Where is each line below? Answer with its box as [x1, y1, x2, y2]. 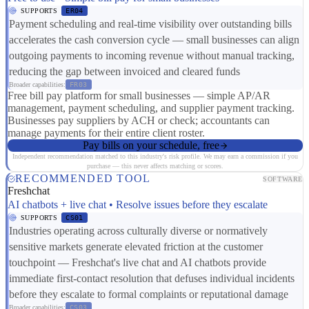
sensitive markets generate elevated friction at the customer [9, 241, 263, 253]
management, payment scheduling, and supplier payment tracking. [8, 102, 295, 114]
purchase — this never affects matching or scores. [87, 162, 223, 170]
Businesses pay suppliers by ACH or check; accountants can [8, 114, 270, 127]
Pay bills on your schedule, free [82, 139, 219, 152]
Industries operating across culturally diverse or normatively [9, 225, 268, 237]
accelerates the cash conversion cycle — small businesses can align [9, 34, 299, 46]
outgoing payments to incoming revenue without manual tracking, [9, 50, 295, 62]
